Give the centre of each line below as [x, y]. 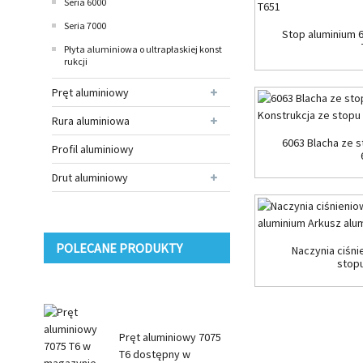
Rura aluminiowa [90, 120]
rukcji [75, 61]
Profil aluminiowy [92, 149]
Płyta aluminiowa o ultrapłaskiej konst [143, 49]
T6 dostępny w [154, 354]
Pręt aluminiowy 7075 [170, 337]
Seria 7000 [85, 25]
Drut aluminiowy [90, 177]
